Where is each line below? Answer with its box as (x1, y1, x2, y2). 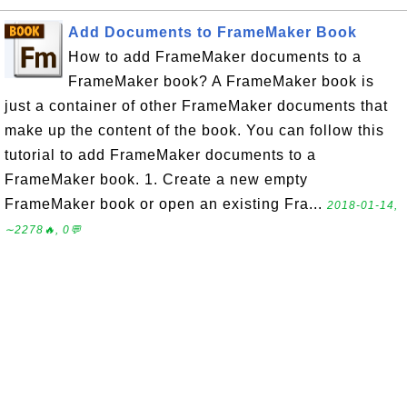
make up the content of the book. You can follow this (5, 122, 384, 138)
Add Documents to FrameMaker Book (68, 24, 357, 40)
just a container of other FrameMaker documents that (5, 97, 388, 114)
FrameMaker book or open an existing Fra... (5, 195, 327, 212)
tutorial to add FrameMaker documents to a (5, 146, 316, 163)
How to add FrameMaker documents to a (68, 48, 362, 65)
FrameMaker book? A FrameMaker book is (68, 73, 374, 89)
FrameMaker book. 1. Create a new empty (5, 171, 308, 187)
